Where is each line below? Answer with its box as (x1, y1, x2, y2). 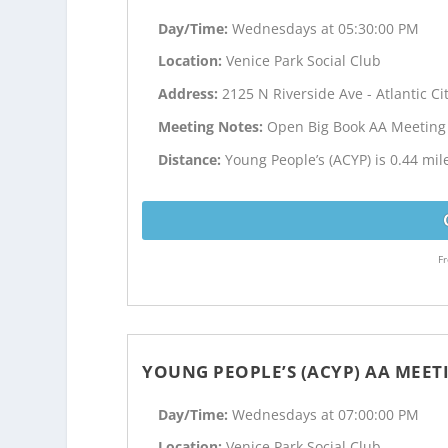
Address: (158, 84, 223, 104)
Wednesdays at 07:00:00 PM (232, 404, 420, 424)
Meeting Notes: (158, 116, 268, 136)
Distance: (158, 149, 226, 169)
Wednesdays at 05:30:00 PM (232, 18, 420, 38)
